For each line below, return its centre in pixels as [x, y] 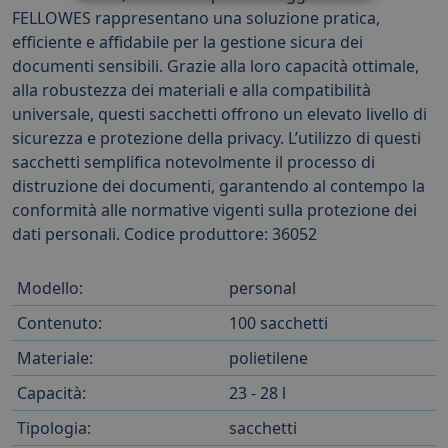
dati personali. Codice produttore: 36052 [164, 233]
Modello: [50, 287]
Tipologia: [54, 427]
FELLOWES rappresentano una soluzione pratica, [196, 17]
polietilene [268, 357]
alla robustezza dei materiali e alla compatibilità [191, 89]
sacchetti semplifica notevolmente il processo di [193, 161]
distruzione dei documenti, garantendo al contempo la [218, 185]
